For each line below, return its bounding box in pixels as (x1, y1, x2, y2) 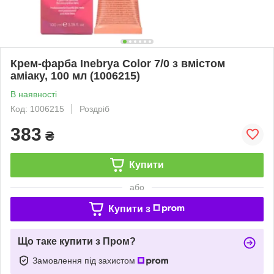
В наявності (10, 89, 57, 99)
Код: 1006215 (10, 103, 64, 114)
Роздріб (80, 103, 109, 114)
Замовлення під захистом (32, 255, 138, 265)
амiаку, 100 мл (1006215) (10, 69, 140, 82)
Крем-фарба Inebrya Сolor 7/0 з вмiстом (10, 57, 225, 70)
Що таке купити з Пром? (18, 235, 136, 246)
